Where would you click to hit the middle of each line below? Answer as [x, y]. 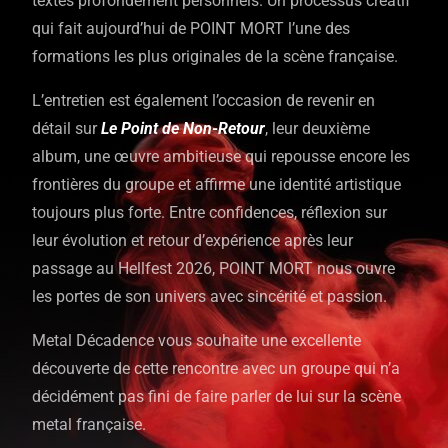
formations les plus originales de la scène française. [215, 56]
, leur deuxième [318, 128]
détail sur [67, 128]
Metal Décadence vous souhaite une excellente [197, 340]
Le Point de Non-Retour [183, 128]
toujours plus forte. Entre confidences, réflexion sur [210, 212]
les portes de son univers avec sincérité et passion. [210, 296]
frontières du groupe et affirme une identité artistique [217, 184]
